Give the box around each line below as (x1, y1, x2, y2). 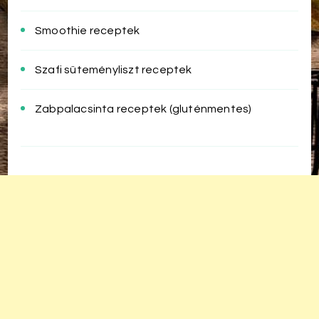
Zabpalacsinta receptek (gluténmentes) (35, 103, 252, 115)
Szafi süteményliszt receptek (35, 63, 192, 75)
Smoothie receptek (35, 24, 140, 36)
